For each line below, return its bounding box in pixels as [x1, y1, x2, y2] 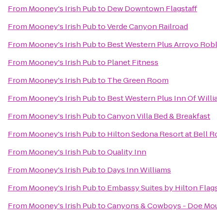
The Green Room [107, 75, 169, 85]
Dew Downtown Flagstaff [107, 3, 197, 14]
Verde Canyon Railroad [107, 21, 188, 31]
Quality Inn [107, 147, 146, 157]
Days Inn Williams [107, 165, 171, 175]
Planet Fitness [107, 57, 158, 67]
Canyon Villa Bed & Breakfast [107, 111, 210, 121]
